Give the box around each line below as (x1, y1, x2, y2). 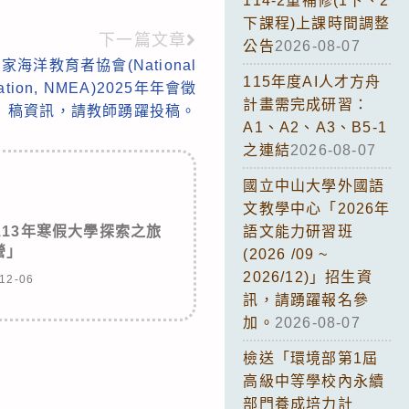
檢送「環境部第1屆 (243, 350, 379, 366)
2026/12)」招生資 (243, 268, 372, 285)
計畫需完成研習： (243, 96, 369, 112)
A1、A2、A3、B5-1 (243, 119, 387, 135)
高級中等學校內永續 (243, 372, 385, 389)
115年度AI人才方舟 (243, 73, 382, 89)
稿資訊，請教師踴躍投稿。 (7, 102, 197, 119)
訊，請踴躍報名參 (243, 291, 369, 308)
